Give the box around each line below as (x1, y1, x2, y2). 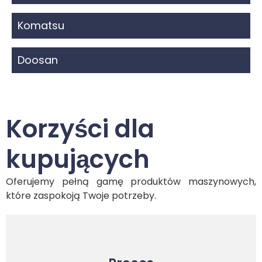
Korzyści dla (6, 111, 154, 146)
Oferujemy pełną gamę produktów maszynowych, (6, 174, 256, 188)
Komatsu (18, 18, 64, 33)
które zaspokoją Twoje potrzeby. (6, 188, 156, 202)
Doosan (18, 52, 58, 67)
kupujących (6, 142, 150, 177)
